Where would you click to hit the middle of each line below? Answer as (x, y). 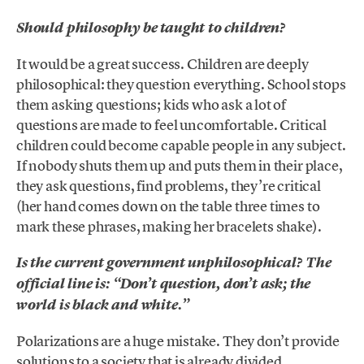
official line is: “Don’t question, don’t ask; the (164, 284)
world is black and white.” (103, 305)
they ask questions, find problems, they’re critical (169, 185)
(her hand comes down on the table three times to (168, 206)
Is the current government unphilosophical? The (174, 263)
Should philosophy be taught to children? (151, 27)
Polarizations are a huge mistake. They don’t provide (178, 341)
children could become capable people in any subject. (181, 145)
